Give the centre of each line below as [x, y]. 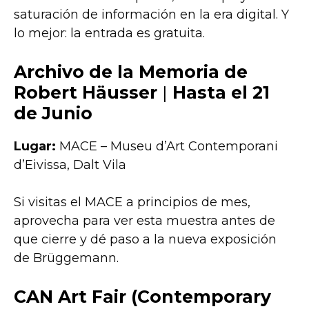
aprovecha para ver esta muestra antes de [144, 220]
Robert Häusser [86, 92]
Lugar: [35, 146]
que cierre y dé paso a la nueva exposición [145, 239]
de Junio [53, 113]
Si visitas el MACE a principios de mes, [132, 202]
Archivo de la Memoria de [131, 71]
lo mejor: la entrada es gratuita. [109, 33]
